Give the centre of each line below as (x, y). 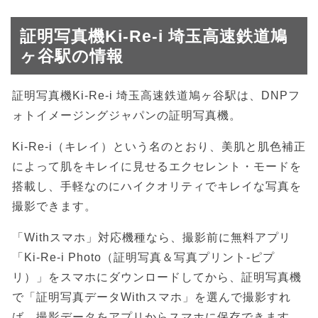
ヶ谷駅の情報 (72, 56)
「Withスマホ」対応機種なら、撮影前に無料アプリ (152, 238)
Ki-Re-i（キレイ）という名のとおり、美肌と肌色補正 (159, 147)
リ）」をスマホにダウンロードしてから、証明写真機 (157, 278)
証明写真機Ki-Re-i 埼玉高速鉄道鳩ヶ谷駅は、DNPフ (156, 96)
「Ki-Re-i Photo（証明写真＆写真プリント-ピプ (143, 258)
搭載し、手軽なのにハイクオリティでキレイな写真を (157, 187)
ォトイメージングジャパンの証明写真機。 (127, 116)
